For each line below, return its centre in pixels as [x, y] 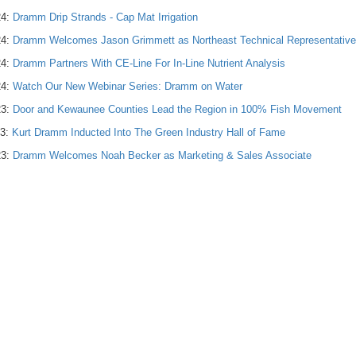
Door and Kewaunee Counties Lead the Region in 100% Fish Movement [177, 109]
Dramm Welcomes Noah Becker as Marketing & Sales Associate [162, 155]
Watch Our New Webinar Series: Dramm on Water [128, 86]
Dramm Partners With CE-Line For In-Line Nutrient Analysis [149, 63]
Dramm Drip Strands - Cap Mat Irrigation [105, 17]
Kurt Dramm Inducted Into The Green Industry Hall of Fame [149, 132]
